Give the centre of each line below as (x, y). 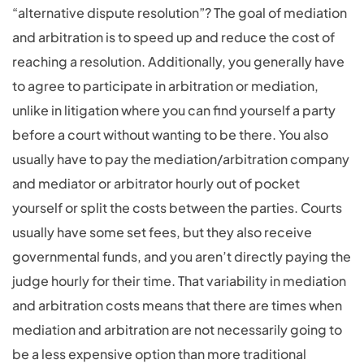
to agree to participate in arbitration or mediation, (165, 86)
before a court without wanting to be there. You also (170, 134)
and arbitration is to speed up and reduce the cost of (173, 37)
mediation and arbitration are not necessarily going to (177, 329)
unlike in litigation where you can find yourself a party (174, 110)
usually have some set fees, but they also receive (162, 232)
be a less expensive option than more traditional (159, 354)
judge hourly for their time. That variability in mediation (179, 281)
